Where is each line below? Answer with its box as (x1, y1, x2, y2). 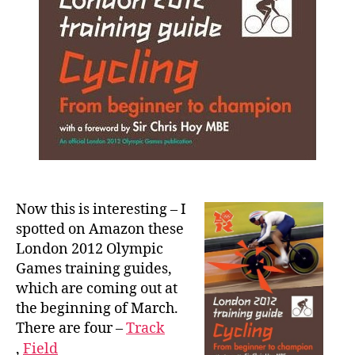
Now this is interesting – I (16, 200, 186, 219)
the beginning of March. (16, 299, 178, 318)
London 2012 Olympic (16, 239, 163, 258)
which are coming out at (16, 279, 177, 298)
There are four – (16, 319, 126, 338)
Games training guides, (16, 259, 172, 278)
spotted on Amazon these (16, 219, 184, 239)
